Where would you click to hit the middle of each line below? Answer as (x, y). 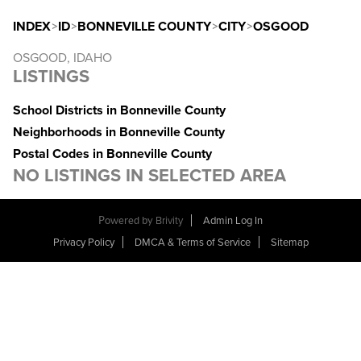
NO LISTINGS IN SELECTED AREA (149, 176)
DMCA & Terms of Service (192, 243)
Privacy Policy (83, 243)
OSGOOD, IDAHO (62, 58)
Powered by (127, 220)
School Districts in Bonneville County (119, 110)
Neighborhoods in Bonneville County (119, 132)
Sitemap (289, 243)
